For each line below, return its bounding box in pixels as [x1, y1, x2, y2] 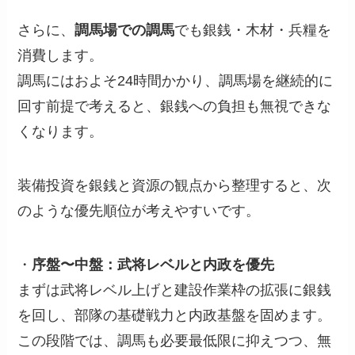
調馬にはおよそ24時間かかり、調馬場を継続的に [17, 73, 334, 90]
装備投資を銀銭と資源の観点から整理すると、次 [17, 177, 332, 194]
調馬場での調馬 [74, 22, 175, 39]
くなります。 [17, 124, 104, 140]
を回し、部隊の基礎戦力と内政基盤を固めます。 [17, 307, 332, 323]
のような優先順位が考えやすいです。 [17, 203, 261, 219]
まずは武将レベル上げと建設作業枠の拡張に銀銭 [17, 281, 332, 298]
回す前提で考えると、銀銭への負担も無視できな [17, 98, 332, 115]
